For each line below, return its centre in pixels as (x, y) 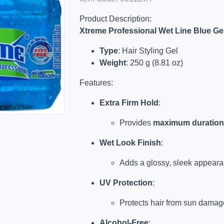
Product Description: (115, 19)
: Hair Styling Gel (148, 51)
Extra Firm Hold (129, 103)
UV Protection (126, 183)
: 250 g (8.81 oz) (154, 63)
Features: (96, 83)
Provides (136, 123)
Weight (112, 63)
